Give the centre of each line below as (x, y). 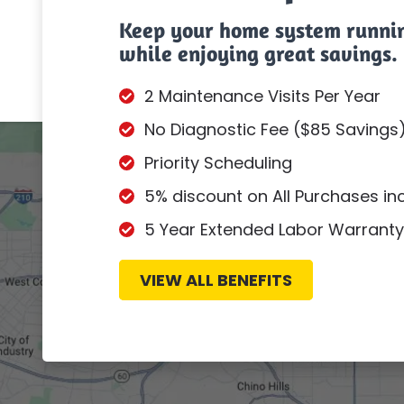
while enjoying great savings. (258, 54)
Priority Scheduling (218, 163)
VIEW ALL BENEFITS (216, 280)
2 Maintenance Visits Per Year (262, 96)
